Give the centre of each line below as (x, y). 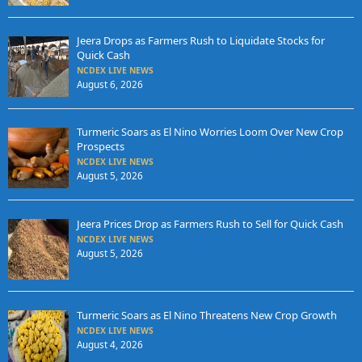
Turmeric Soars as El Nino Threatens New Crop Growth (206, 315)
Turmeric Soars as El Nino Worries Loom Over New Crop (210, 132)
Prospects (100, 147)
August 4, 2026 (109, 344)
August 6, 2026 (109, 85)
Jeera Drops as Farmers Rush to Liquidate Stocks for (200, 41)
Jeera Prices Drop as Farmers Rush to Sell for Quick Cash (210, 223)
